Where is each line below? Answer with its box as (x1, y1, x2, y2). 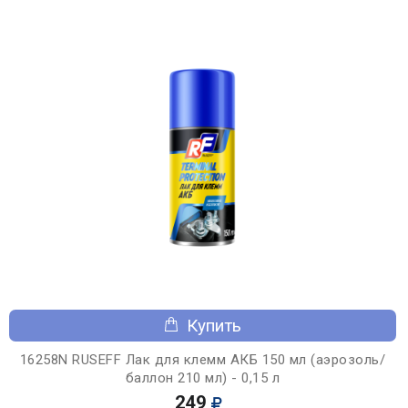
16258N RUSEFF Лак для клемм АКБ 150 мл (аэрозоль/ (19, 351, 386, 368)
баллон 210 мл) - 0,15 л (125, 369, 280, 386)
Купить (187, 314, 241, 336)
